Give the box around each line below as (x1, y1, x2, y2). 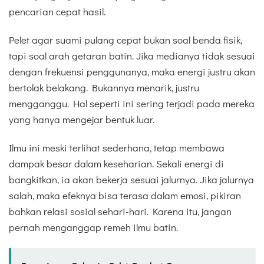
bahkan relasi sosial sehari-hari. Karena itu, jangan (9, 204, 232, 219)
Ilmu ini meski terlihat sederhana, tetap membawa (9, 141, 225, 155)
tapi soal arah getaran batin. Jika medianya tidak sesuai (9, 49, 255, 62)
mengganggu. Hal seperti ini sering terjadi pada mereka (9, 97, 255, 110)
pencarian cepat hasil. (9, 4, 105, 18)
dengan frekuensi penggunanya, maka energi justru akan (9, 65, 255, 78)
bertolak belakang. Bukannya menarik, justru (9, 81, 199, 94)
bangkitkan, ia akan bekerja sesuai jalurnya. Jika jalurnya (9, 173, 254, 187)
